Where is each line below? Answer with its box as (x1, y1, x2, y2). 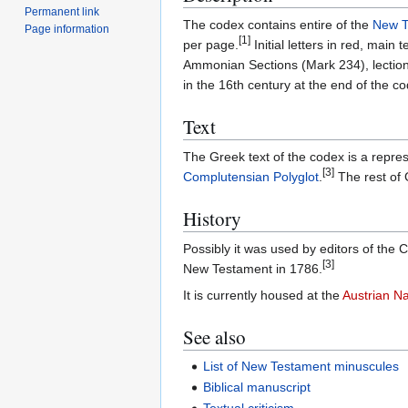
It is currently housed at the (183, 288, 342, 303)
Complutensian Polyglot (183, 169, 319, 185)
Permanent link (25, 5, 100, 18)
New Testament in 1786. (183, 261, 322, 277)
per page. (183, 37, 239, 53)
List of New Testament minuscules (203, 358, 400, 373)
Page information (25, 22, 110, 36)
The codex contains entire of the (183, 17, 372, 33)
